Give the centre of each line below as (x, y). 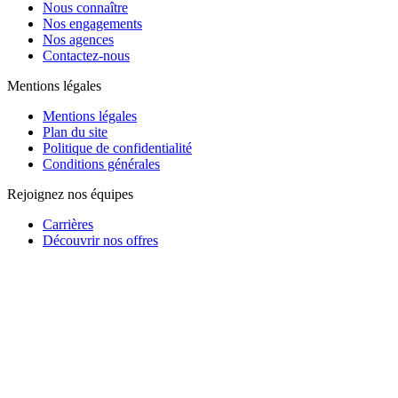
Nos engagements (92, 24)
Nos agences (78, 40)
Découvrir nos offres (100, 241)
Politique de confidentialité (117, 148)
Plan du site (75, 132)
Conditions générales (101, 164)
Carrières (68, 225)
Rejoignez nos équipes (70, 195)
